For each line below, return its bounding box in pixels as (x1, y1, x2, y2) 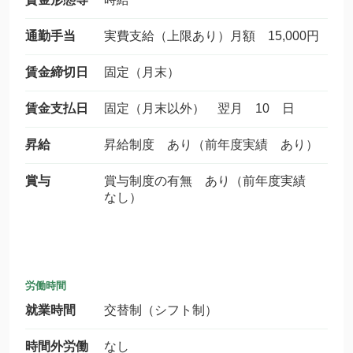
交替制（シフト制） (104, 303, 217, 317)
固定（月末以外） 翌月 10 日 (104, 102, 295, 115)
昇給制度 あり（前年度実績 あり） (104, 138, 318, 151)
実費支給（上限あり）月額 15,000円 (104, 29, 319, 43)
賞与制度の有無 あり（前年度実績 (104, 174, 318, 188)
